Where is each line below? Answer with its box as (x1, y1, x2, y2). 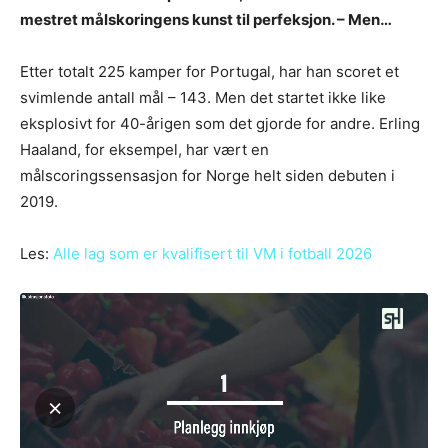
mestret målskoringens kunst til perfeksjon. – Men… (20, 9, 392, 29)
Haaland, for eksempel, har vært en (20, 139, 269, 159)
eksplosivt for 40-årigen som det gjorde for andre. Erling (20, 113, 420, 133)
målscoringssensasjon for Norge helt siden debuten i (20, 165, 395, 185)
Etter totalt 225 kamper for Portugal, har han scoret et (20, 61, 399, 81)
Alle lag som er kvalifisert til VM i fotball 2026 (49, 243, 372, 263)
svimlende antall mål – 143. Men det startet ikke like (20, 87, 386, 107)
